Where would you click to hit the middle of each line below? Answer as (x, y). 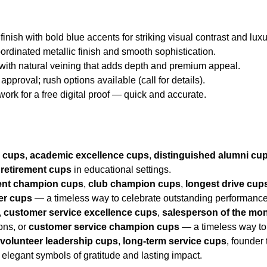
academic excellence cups (90, 155)
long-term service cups (175, 241)
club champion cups (135, 184)
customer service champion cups (104, 226)
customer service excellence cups (81, 212)
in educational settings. (122, 169)
